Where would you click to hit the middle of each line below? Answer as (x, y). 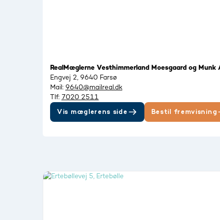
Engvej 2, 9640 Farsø (83, 78)
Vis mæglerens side (92, 112)
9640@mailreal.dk (94, 87)
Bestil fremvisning (184, 112)
